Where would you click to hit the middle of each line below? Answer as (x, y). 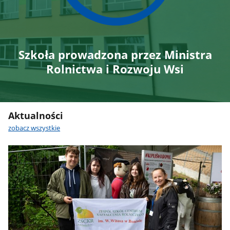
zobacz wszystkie (34, 128)
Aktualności (36, 116)
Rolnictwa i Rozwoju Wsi (115, 69)
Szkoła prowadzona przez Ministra (115, 55)
